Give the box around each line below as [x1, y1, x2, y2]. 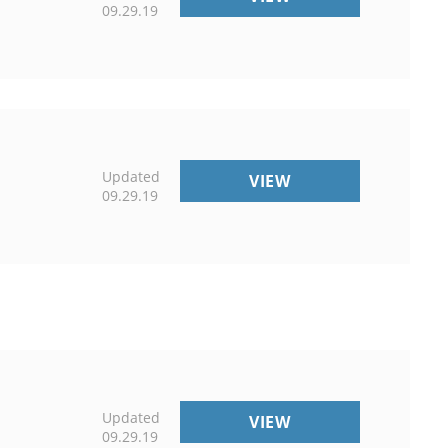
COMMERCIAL [290, 168, 407, 191]
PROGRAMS [290, 409, 389, 432]
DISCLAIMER [290, 190, 395, 213]
